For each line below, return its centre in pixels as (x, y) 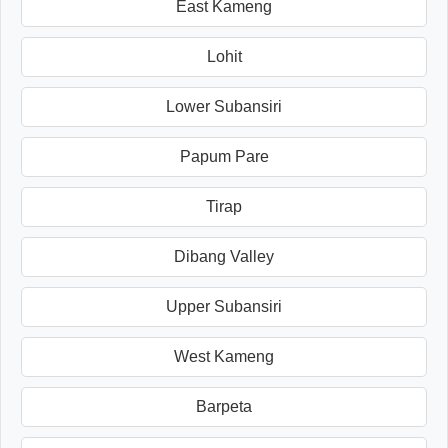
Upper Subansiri (224, 306)
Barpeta (224, 406)
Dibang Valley (224, 256)
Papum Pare (224, 156)
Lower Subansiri (224, 106)
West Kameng (224, 356)
